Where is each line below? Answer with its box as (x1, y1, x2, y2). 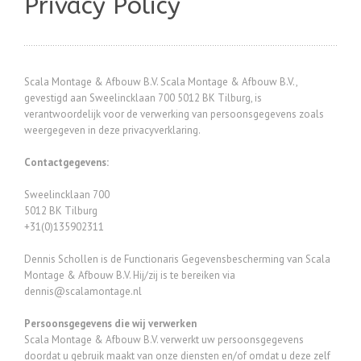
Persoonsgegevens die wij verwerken (24, 317, 197, 330)
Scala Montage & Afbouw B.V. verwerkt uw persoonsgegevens (24, 333, 304, 346)
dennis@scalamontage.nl (24, 284, 142, 298)
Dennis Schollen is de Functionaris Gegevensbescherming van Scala (24, 252, 330, 266)
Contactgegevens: (24, 156, 109, 169)
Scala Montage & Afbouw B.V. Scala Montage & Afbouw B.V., (24, 75, 297, 89)
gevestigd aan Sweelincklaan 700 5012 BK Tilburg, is (24, 91, 262, 105)
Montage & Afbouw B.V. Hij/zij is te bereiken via (24, 268, 235, 282)
